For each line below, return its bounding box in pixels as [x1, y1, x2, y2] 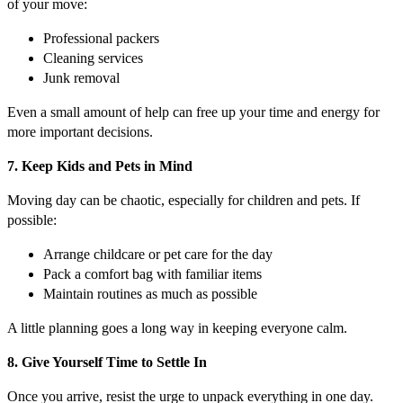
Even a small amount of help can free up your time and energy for [7, 104, 380, 121]
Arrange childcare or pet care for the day [43, 246, 273, 263]
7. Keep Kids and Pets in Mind [7, 158, 193, 175]
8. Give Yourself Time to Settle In [7, 354, 207, 371]
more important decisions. [7, 124, 153, 140]
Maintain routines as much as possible [43, 286, 257, 302]
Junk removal [43, 70, 120, 86]
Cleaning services [43, 50, 143, 67]
